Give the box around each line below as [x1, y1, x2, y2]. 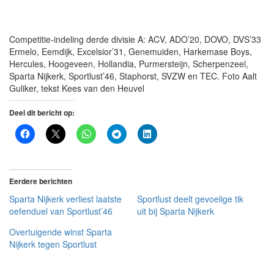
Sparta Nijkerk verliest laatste [9, 193, 122, 206]
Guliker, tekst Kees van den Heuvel [9, 82, 144, 95]
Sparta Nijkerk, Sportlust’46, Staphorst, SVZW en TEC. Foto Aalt [9, 70, 257, 83]
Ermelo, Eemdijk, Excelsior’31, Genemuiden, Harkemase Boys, [9, 45, 252, 58]
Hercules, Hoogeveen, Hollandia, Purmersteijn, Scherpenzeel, [9, 57, 248, 70]
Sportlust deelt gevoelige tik [137, 193, 243, 206]
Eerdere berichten [9, 176, 72, 187]
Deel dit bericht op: [9, 107, 75, 119]
